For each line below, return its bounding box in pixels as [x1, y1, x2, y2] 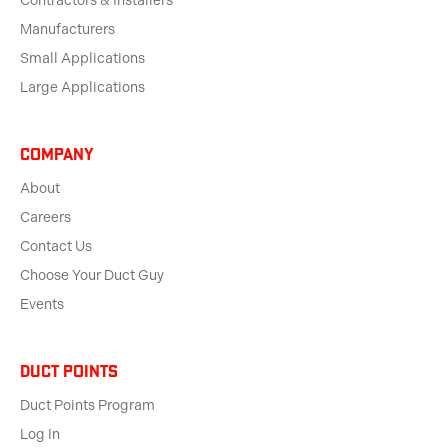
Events [20, 296, 64, 314]
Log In [20, 426, 60, 444]
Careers [20, 209, 71, 227]
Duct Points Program [20, 397, 155, 415]
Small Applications [20, 50, 145, 68]
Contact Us [20, 238, 92, 256]
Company [20, 144, 94, 165]
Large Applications [20, 79, 145, 97]
